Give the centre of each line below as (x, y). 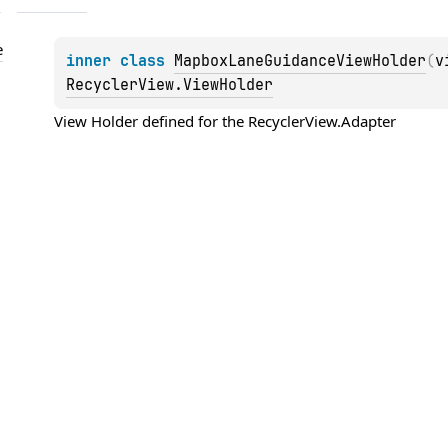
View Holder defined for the (151, 121)
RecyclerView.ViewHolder (170, 85)
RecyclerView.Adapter (322, 121)
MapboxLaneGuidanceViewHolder (300, 61)
